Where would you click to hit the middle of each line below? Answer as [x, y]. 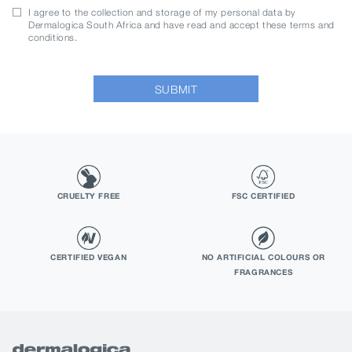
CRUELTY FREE [88, 196]
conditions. [53, 38]
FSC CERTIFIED [263, 196]
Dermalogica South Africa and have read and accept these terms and [182, 25]
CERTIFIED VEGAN [89, 257]
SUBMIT [176, 89]
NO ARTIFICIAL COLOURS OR [263, 257]
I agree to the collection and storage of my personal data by [163, 13]
